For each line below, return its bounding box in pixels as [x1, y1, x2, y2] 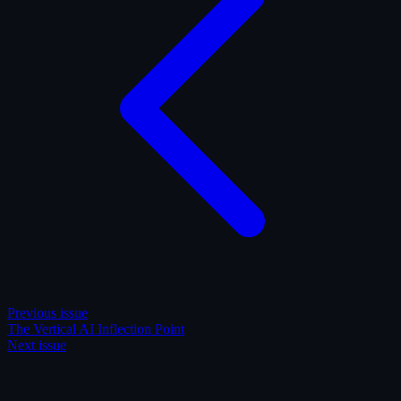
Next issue [7, 337, 66, 353]
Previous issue [7, 304, 88, 320]
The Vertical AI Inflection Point [7, 320, 184, 337]
